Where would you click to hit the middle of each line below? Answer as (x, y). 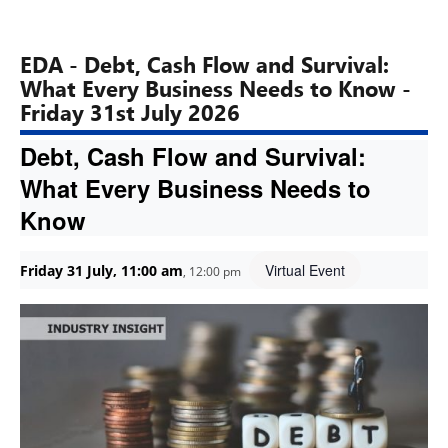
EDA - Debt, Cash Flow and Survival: (204, 65)
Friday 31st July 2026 (130, 113)
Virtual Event (305, 270)
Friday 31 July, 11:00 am (101, 270)
